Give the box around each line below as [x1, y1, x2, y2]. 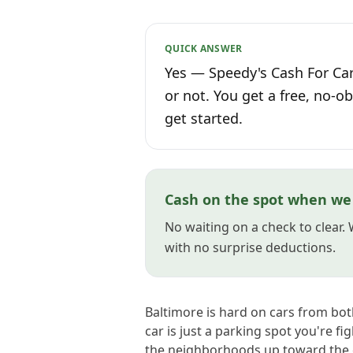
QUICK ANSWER [165, 42, 243, 55]
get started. [165, 109, 243, 128]
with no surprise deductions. [165, 239, 336, 256]
